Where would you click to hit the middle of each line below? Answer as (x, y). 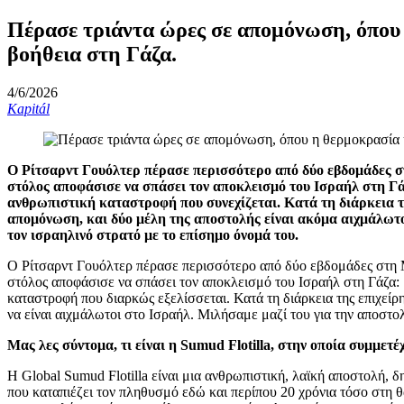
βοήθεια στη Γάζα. (92, 54)
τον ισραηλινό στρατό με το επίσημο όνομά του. (153, 234)
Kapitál (28, 108)
